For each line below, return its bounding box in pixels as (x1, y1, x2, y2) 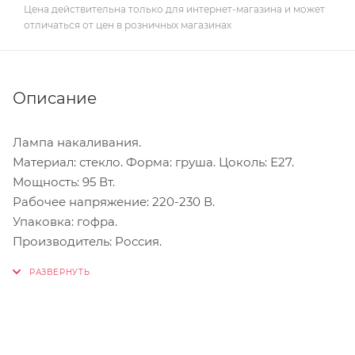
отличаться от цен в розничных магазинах (24, 18, 231, 31)
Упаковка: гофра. (13, 213, 117, 229)
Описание (13, 88, 97, 108)
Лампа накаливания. (13, 134, 141, 150)
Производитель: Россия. (13, 233, 162, 249)
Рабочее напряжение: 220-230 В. (13, 193, 215, 209)
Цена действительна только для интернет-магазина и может (24, 2, 325, 15)
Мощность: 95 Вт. (13, 174, 115, 189)
